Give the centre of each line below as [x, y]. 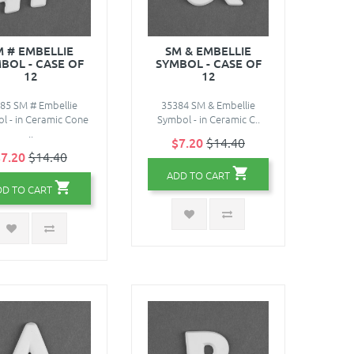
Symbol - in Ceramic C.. [208, 119]
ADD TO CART [198, 175]
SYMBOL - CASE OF [208, 63]
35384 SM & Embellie [208, 104]
